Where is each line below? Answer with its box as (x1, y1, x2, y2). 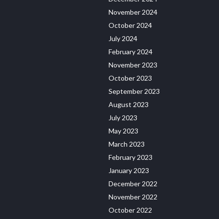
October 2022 (109, 205, 152, 214)
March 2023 (109, 139, 145, 148)
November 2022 (109, 192, 157, 201)
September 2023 (109, 87, 160, 95)
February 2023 (109, 153, 153, 161)
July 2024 (109, 34, 137, 43)
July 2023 (109, 113, 137, 122)
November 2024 (109, 7, 157, 16)
